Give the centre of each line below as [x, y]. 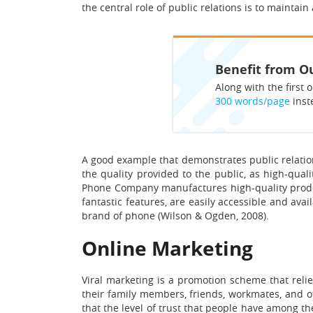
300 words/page [252, 101]
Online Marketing [167, 248]
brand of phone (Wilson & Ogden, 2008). [175, 216]
